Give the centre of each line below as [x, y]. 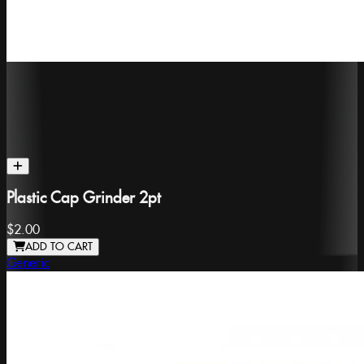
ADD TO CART [59, 247]
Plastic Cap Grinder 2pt [84, 199]
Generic [28, 263]
